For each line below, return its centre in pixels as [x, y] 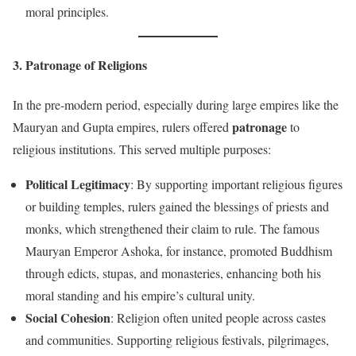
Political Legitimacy [78, 184]
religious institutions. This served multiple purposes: [142, 149]
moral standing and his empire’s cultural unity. [140, 295]
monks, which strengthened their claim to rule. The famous [172, 228]
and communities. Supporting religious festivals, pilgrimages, [177, 339]
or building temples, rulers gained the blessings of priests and [177, 206]
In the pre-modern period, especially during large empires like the [176, 104]
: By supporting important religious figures [236, 184]
